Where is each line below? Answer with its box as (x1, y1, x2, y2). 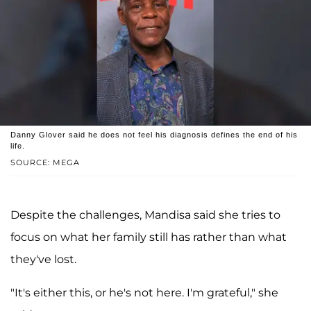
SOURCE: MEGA (10, 158, 80, 168)
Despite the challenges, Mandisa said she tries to (10, 208, 280, 222)
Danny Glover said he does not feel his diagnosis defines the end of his (10, 131, 298, 140)
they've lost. (10, 253, 76, 267)
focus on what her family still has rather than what (10, 230, 287, 244)
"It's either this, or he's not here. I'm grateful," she (10, 286, 278, 300)
